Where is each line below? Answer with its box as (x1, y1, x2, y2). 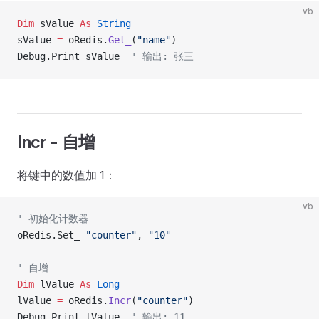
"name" (137, 34, 171, 46)
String (91, 18, 131, 29)
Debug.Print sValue (17, 51, 131, 62)
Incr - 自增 (17, 132, 95, 152)
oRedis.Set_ (17, 229, 85, 241)
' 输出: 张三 (131, 51, 194, 62)
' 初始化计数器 (17, 213, 88, 224)
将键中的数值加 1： (17, 168, 116, 182)
